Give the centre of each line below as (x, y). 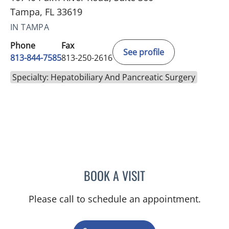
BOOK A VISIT (114, 175)
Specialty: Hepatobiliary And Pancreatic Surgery (104, 77)
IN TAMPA (30, 27)
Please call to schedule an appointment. (114, 199)
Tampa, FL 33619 (46, 12)
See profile (144, 52)
